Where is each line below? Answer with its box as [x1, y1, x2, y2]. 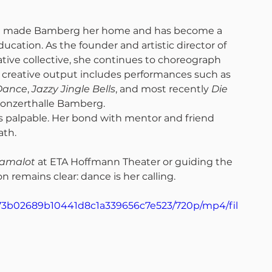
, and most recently [115, 83, 211, 95]
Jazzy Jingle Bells [32, 83, 115, 95]
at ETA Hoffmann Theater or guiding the [35, 156, 235, 168]
